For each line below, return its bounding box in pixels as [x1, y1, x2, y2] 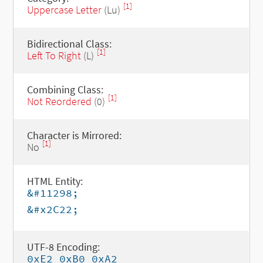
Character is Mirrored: [26, 129, 122, 142]
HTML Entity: [26, 174, 83, 188]
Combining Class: [26, 83, 103, 96]
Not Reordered [26, 95, 92, 108]
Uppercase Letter [26, 3, 102, 16]
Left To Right [26, 49, 81, 62]
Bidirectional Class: [26, 37, 112, 50]
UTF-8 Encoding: [26, 240, 100, 254]
